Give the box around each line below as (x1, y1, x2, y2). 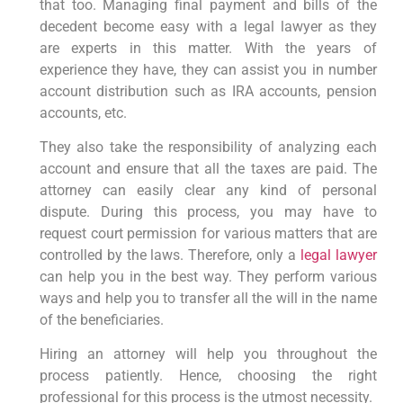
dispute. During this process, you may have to (39, 202, 377, 220)
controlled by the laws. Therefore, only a (39, 246, 300, 264)
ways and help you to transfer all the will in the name (39, 289, 377, 307)
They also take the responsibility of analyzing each (39, 138, 377, 156)
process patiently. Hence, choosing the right (39, 367, 377, 385)
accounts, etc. (39, 103, 127, 121)
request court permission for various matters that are (39, 224, 377, 242)
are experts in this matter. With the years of (39, 39, 377, 57)
